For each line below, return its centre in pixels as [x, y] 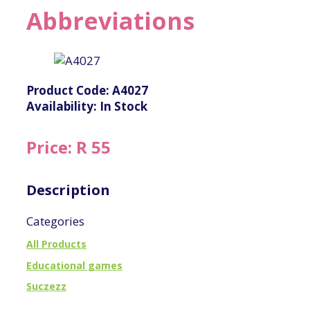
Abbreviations [110, 20]
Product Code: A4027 [87, 90]
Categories [55, 221]
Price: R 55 [69, 147]
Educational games [74, 265]
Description [68, 190]
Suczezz [46, 286]
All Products [56, 244]
